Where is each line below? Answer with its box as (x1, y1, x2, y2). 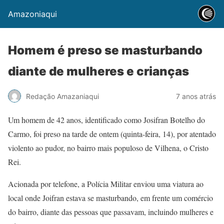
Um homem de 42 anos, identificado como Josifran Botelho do (8, 114, 205, 125)
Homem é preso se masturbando (8, 43, 202, 57)
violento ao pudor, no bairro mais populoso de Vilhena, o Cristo (8, 142, 208, 153)
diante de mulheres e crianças (8, 64, 189, 78)
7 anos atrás (176, 91, 216, 100)
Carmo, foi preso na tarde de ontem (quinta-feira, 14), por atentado (8, 128, 216, 139)
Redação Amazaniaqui (26, 91, 99, 100)
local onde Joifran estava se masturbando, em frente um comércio (8, 192, 213, 203)
